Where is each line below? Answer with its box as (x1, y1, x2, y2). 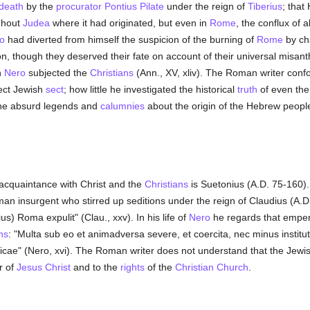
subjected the (25, 67, 90, 78)
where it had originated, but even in (49, 17, 210, 28)
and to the (70, 262, 120, 273)
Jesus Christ (16, 262, 71, 273)
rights (120, 262, 145, 273)
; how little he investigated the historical (63, 84, 237, 95)
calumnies (100, 100, 145, 111)
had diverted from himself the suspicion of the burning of (4, 34, 257, 45)
